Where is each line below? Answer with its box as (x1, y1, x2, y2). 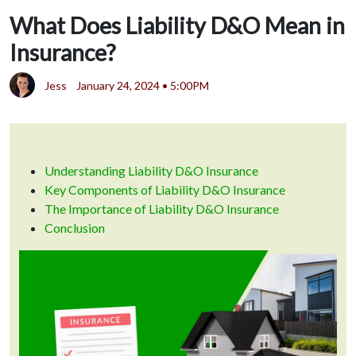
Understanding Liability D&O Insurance (44, 163, 258, 179)
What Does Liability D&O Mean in (10, 12, 345, 40)
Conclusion (44, 220, 105, 236)
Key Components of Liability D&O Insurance (44, 182, 285, 198)
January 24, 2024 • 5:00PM (76, 78, 209, 92)
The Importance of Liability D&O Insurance (44, 201, 279, 217)
